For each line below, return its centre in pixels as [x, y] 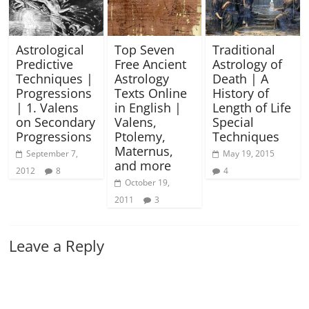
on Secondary [56, 122]
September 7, [52, 154]
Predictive [45, 64]
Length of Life [251, 108]
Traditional [243, 50]
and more [142, 166]
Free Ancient [150, 64]
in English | [148, 108]
